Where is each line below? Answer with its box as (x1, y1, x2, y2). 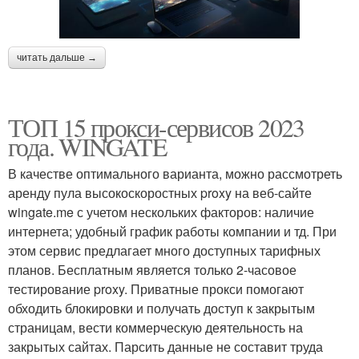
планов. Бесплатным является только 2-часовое (8, 260, 296, 280)
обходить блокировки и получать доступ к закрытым (8, 299, 315, 318)
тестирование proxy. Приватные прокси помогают (8, 280, 304, 299)
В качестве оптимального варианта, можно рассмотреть (8, 164, 342, 184)
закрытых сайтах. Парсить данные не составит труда (8, 337, 323, 357)
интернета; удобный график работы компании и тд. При (8, 222, 337, 241)
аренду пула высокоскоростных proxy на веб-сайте (8, 184, 312, 203)
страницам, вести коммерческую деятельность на (8, 318, 303, 337)
